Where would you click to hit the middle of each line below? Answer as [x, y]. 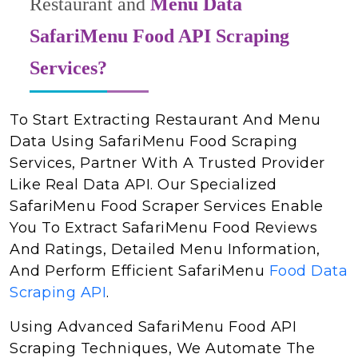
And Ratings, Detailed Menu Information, [165, 249]
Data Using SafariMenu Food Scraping [154, 141]
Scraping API [58, 292]
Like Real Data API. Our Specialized [143, 184]
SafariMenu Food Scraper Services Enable [167, 206]
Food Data [308, 270]
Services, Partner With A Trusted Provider [167, 163]
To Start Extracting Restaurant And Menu [165, 119]
